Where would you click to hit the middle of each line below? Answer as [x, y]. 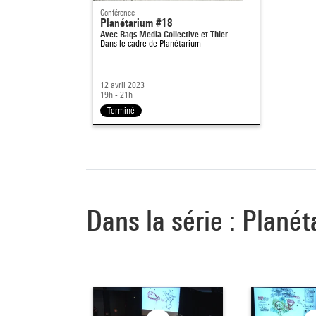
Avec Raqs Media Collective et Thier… [168, 34]
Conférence [117, 12]
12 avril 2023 [122, 85]
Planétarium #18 [136, 23]
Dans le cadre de [130, 43]
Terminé [121, 110]
